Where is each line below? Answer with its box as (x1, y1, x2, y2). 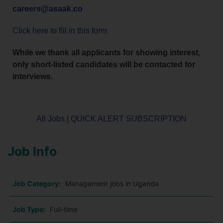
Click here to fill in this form (12, 26, 107, 35)
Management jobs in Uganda (65, 179, 159, 188)
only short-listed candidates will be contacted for (12, 60, 195, 69)
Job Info (7, 144, 57, 159)
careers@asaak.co (12, 4, 83, 13)
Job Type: (12, 205, 45, 214)
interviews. (12, 72, 53, 81)
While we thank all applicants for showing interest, (12, 48, 200, 57)
